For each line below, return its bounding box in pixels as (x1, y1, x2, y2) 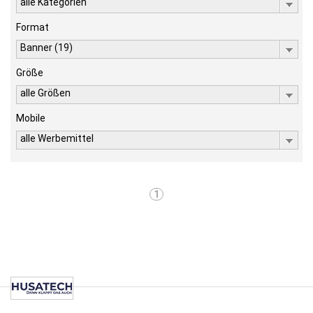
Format (16, 22, 49, 33)
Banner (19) (20, 42, 73, 53)
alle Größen (20, 87, 71, 99)
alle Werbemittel (20, 133, 94, 144)
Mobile (16, 112, 45, 124)
